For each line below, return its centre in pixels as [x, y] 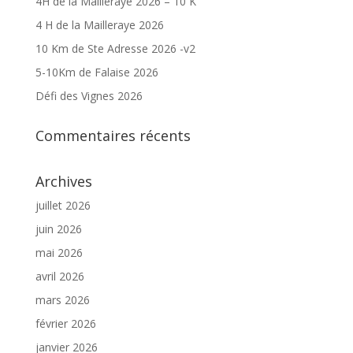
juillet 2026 [63, 205]
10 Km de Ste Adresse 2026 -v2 [115, 48]
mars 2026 [62, 300]
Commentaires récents [113, 136]
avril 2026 [59, 276]
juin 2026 [58, 229]
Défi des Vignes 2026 [89, 96]
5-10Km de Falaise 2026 [97, 72]
